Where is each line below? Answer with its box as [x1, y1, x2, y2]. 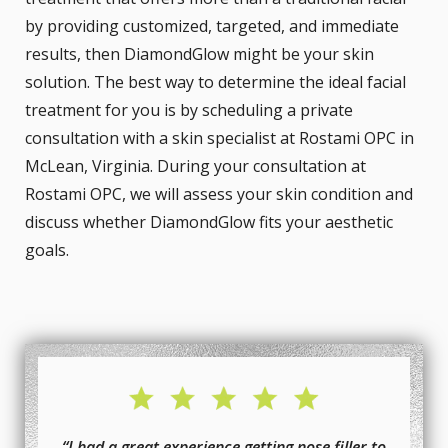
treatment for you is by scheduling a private [25, 98, 353, 121]
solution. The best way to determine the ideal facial [25, 70, 406, 93]
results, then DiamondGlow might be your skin [25, 42, 374, 65]
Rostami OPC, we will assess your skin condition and [25, 182, 413, 205]
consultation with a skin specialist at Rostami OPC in [25, 126, 414, 149]
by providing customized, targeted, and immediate [25, 14, 399, 37]
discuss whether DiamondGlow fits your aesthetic [25, 210, 393, 233]
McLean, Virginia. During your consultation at [25, 154, 366, 177]
